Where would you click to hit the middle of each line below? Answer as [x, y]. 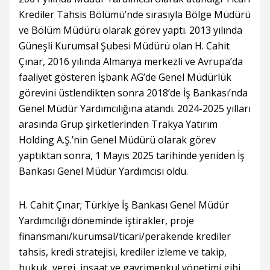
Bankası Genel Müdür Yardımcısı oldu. [103, 171]
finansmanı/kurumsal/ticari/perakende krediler [125, 237]
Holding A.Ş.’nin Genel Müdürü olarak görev [117, 140]
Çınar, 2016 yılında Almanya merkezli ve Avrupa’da [131, 62]
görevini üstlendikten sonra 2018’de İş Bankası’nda [133, 93]
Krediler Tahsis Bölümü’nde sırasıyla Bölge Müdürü [135, 15]
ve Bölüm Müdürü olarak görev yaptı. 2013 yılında [130, 30]
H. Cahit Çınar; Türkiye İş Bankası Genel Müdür [124, 205]
